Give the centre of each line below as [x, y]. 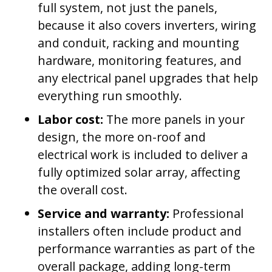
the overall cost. [83, 190]
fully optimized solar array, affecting [139, 172]
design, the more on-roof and [122, 137]
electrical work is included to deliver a [143, 155]
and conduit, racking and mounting [139, 42]
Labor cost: [72, 120]
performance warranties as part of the [147, 249]
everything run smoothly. [110, 95]
